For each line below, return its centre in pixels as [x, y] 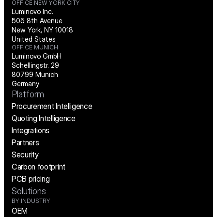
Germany [25, 84]
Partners [25, 143]
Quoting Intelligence [44, 118]
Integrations [31, 131]
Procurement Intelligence [52, 106]
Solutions [29, 191]
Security [25, 155]
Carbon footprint [39, 167]
